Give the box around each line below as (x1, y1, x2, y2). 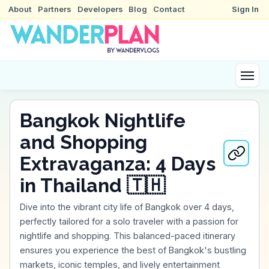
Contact (153, 4, 185, 14)
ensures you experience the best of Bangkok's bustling (20, 244, 246, 255)
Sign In (232, 4, 259, 14)
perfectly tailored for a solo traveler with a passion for (20, 216, 238, 226)
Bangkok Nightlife (20, 109, 186, 131)
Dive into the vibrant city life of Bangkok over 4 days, (20, 201, 234, 212)
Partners (37, 4, 71, 14)
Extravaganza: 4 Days (20, 152, 216, 175)
